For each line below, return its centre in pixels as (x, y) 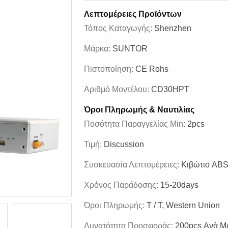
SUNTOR (130, 49)
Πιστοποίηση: (110, 69)
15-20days (179, 185)
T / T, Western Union (183, 205)
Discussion (124, 144)
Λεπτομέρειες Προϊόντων (133, 14)
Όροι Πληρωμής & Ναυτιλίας (139, 110)
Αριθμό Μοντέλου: (118, 89)
